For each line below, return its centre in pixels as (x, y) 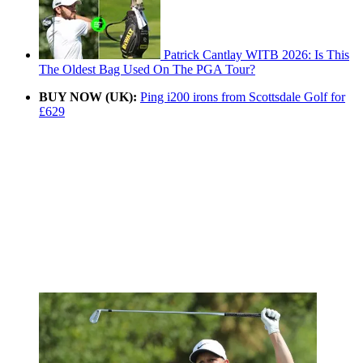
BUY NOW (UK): (88, 96)
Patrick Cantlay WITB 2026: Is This (256, 54)
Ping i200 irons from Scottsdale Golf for (243, 96)
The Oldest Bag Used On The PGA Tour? (147, 69)
